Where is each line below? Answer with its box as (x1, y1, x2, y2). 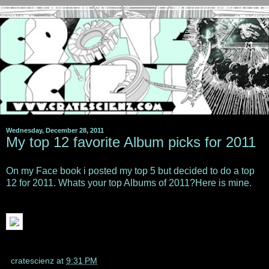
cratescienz (11, 256, 54, 266)
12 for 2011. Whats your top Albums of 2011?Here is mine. (6, 178, 252, 189)
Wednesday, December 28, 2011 (6, 127, 104, 134)
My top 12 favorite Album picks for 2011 (6, 134, 256, 151)
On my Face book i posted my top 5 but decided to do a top (6, 166, 255, 177)
